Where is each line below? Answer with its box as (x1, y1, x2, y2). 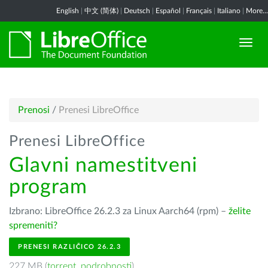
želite (229, 206, 251, 216)
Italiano (217, 7, 240, 14)
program (9, 177, 87, 197)
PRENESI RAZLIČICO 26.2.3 (18, 243, 121, 250)
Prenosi (18, 105, 50, 115)
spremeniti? (9, 221, 57, 230)
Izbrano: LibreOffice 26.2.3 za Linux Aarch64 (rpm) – (9, 206, 229, 216)
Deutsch (124, 7, 150, 14)
